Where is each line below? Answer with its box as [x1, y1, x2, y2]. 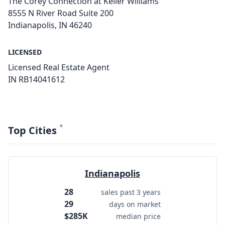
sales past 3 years [101, 187, 161, 197]
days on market [109, 199, 161, 209]
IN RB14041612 [8, 74, 65, 85]
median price [116, 211, 161, 221]
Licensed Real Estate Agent [8, 62, 109, 73]
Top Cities [8, 124, 59, 137]
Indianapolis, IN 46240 [8, 20, 92, 31]
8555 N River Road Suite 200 [8, 8, 114, 19]
